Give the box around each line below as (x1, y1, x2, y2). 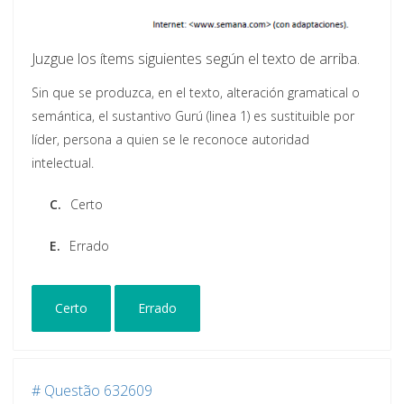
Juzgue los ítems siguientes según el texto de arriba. (32, 49, 360, 69)
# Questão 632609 (32, 381, 152, 401)
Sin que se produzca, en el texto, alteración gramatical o (32, 84, 360, 102)
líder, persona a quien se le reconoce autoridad (32, 131, 309, 149)
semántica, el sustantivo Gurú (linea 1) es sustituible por (32, 107, 354, 125)
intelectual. (32, 154, 94, 172)
